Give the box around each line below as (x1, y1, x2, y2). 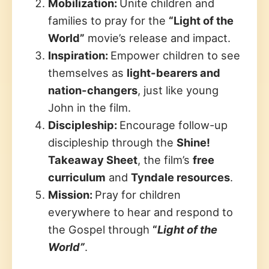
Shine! (177, 135, 210, 149)
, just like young (138, 83, 219, 97)
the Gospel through (48, 222, 153, 236)
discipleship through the (48, 135, 177, 149)
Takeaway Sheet (48, 153, 138, 166)
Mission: (48, 187, 95, 201)
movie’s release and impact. (85, 31, 231, 44)
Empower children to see (110, 48, 240, 62)
